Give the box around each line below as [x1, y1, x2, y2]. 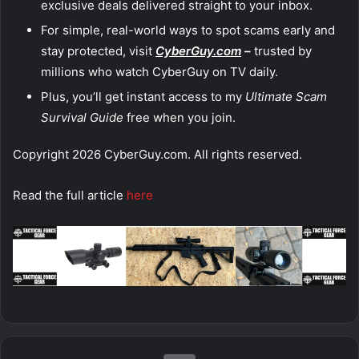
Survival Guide [41, 110, 123, 126]
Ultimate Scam [245, 89, 327, 105]
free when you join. [123, 110, 236, 126]
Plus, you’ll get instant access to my [41, 89, 245, 105]
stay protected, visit [41, 43, 155, 59]
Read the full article [13, 188, 127, 204]
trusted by [254, 43, 312, 59]
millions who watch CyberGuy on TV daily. [41, 64, 278, 80]
